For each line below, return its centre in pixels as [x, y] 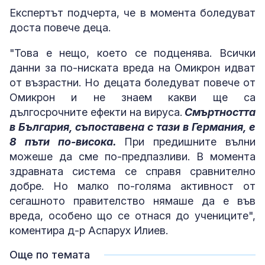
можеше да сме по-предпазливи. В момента [132, 156]
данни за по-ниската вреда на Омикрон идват [132, 68]
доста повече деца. [60, 28]
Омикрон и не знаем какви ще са [132, 97]
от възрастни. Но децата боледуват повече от [132, 83]
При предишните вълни [190, 142]
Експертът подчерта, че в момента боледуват [132, 13]
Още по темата [50, 255]
